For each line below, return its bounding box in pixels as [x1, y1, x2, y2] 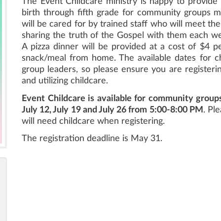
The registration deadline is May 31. [22, 134, 162, 143]
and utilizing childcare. [22, 76, 110, 85]
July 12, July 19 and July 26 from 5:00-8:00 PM [22, 105, 203, 114]
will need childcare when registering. [22, 116, 167, 126]
